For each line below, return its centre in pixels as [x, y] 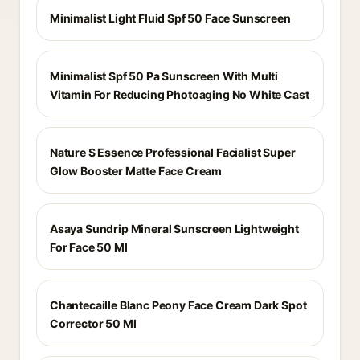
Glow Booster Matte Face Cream [136, 171]
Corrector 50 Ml [93, 323]
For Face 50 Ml [89, 247]
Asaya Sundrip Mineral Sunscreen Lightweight [174, 229]
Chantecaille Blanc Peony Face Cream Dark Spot [178, 305]
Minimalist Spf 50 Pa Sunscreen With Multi [164, 76]
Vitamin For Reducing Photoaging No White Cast [180, 94]
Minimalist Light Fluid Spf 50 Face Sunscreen [170, 18]
